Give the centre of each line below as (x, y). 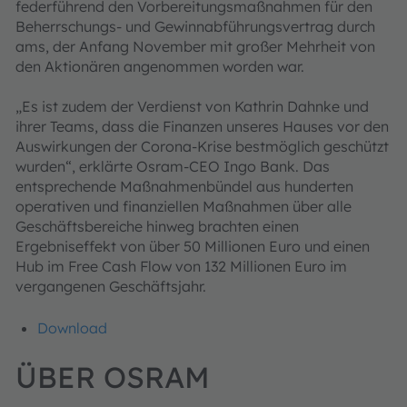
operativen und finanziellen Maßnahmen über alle (184, 206)
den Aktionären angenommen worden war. (160, 66)
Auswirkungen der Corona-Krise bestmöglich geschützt (202, 146)
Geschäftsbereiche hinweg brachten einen (157, 226)
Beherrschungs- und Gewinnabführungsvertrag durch (195, 26)
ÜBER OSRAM (113, 377)
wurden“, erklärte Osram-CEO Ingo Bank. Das (173, 166)
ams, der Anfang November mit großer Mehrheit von (195, 46)
